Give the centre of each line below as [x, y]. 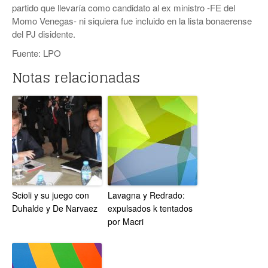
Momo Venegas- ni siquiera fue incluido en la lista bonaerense [132, 21]
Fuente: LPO [36, 53]
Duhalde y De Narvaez [55, 208]
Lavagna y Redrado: [146, 195]
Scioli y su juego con [51, 195]
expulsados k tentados [150, 208]
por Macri [126, 221]
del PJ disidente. [44, 34]
